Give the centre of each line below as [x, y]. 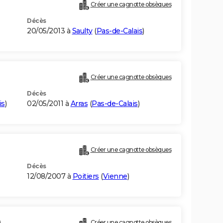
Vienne [115, 176]
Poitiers [86, 176]
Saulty [82, 31]
